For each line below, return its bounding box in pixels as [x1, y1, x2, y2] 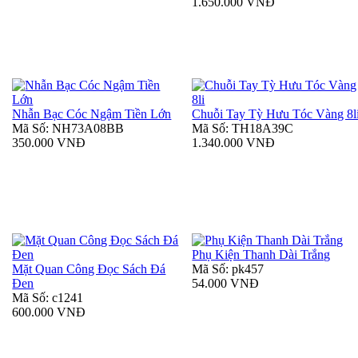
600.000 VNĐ [12, 305, 86, 320]
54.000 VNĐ [192, 276, 260, 291]
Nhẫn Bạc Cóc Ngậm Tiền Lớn [12, 107, 172, 121]
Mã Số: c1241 [12, 291, 84, 305]
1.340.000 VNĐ [192, 136, 276, 150]
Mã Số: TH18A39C [192, 121, 294, 136]
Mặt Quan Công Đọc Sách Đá [12, 262, 166, 276]
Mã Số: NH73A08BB [12, 121, 125, 136]
